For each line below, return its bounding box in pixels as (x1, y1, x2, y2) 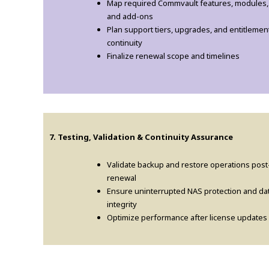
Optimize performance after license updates (107, 211, 267, 223)
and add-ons (107, 10, 153, 22)
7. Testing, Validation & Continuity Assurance (49, 131, 233, 142)
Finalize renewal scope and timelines (107, 50, 240, 61)
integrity (107, 198, 137, 210)
